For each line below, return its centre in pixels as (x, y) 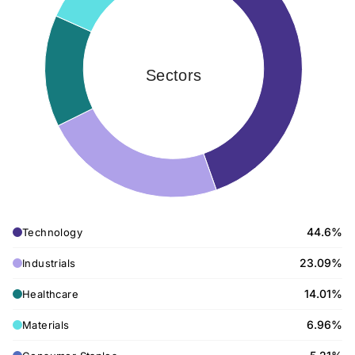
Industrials (49, 263)
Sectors (174, 75)
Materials (46, 325)
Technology (52, 232)
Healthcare (50, 294)
